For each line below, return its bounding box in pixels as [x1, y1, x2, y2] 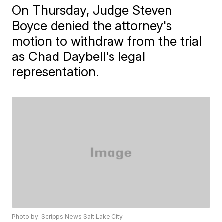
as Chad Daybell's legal [12, 49, 146, 64]
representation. [12, 64, 100, 79]
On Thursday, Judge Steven [12, 2, 172, 18]
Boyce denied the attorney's [12, 18, 172, 33]
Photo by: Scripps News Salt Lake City [12, 213, 123, 221]
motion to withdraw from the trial [12, 33, 202, 49]
